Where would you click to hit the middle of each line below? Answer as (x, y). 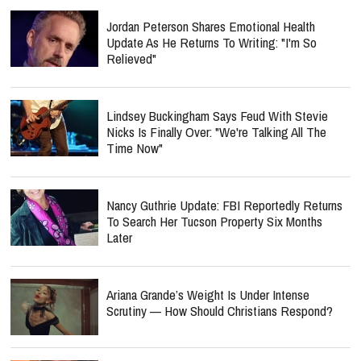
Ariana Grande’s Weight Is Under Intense (208, 295)
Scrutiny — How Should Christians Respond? (220, 311)
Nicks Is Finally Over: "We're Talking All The (216, 132)
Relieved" (131, 58)
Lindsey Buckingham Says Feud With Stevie (217, 116)
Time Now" (135, 148)
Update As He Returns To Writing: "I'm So (212, 42)
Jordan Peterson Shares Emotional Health (211, 26)
